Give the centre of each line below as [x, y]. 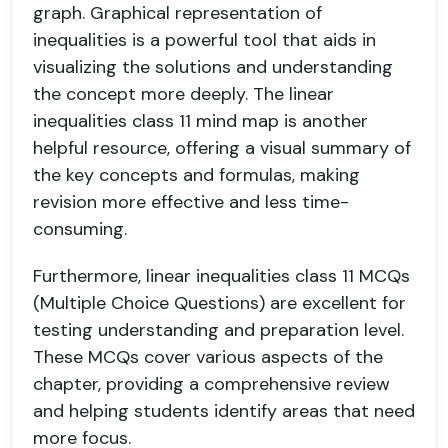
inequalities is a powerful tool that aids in [204, 40]
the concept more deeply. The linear [183, 94]
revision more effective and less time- [191, 202]
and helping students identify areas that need [224, 411]
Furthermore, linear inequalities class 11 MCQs [221, 276]
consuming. [80, 229]
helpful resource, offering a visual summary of [222, 148]
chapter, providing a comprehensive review [211, 384]
